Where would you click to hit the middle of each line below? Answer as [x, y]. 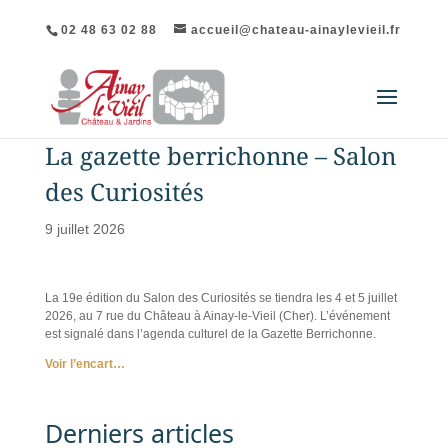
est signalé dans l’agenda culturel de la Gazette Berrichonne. [210, 334]
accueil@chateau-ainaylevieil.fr [296, 30]
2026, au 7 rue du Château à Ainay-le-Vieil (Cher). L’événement [217, 316]
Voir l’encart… [84, 364]
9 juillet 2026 [84, 229]
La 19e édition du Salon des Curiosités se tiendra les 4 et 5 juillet [220, 298]
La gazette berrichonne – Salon [220, 155]
